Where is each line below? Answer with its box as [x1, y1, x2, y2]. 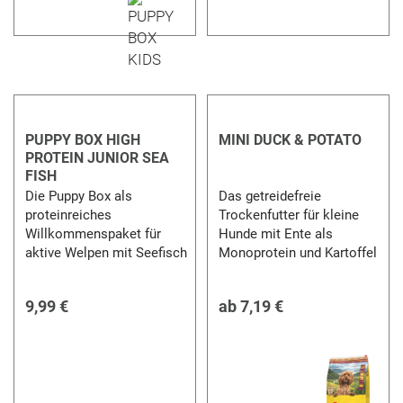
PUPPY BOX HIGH [25, 130, 141, 148]
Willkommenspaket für [25, 225, 162, 242]
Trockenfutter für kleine [218, 206, 359, 223]
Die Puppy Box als [25, 187, 133, 204]
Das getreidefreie [218, 187, 321, 204]
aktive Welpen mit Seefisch [25, 244, 188, 261]
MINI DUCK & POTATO [218, 130, 362, 148]
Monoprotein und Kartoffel [218, 244, 381, 261]
